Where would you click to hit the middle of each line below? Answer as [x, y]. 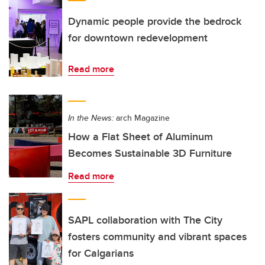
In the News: [91, 118]
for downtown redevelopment [138, 38]
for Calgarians [101, 253]
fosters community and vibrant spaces [157, 237]
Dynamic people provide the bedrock [155, 21]
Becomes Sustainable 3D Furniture [150, 153]
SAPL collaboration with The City [145, 220]
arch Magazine [142, 118]
